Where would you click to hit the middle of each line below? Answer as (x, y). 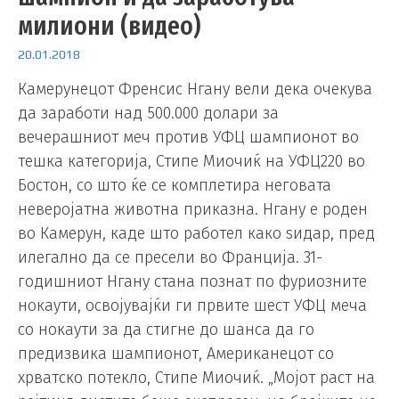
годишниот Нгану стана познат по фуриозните (192, 282)
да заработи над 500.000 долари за (148, 114)
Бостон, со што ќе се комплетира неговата (175, 186)
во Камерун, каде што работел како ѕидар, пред (196, 234)
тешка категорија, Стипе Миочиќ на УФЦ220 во (191, 162)
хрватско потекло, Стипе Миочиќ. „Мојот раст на (196, 378)
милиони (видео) (109, 26)
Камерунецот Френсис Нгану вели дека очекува (195, 90)
